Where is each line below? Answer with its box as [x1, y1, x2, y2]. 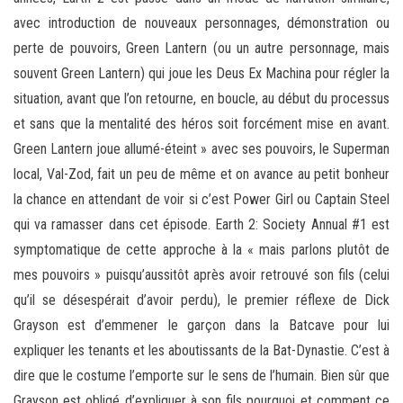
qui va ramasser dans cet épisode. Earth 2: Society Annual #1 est [13, 216, 390, 234]
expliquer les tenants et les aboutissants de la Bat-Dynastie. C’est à [13, 342, 390, 360]
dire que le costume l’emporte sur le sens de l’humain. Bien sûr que [13, 367, 390, 385]
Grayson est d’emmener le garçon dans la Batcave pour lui [13, 317, 390, 335]
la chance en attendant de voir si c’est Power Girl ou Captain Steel [13, 191, 390, 209]
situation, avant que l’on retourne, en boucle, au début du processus [13, 90, 390, 108]
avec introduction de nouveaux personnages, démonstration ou [13, 14, 390, 32]
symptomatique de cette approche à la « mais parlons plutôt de [13, 241, 390, 259]
